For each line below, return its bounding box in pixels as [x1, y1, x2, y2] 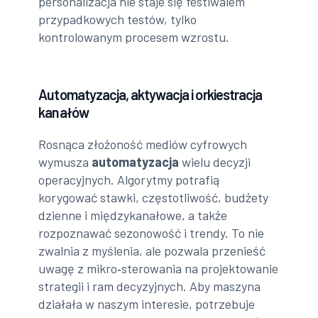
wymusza [38, 153, 92, 170]
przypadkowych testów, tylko [38, 11, 197, 27]
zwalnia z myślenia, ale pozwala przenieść [38, 242, 266, 258]
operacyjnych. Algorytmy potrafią [38, 171, 220, 187]
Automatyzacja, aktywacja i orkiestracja [38, 85, 262, 103]
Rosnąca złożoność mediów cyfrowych [38, 136, 248, 152]
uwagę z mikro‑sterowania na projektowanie [38, 260, 279, 276]
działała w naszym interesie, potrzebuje [38, 295, 256, 312]
